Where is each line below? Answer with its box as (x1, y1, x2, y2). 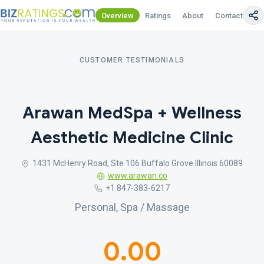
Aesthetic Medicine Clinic (31, 127, 233, 148)
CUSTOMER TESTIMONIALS (79, 56, 185, 64)
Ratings (145, 11, 171, 20)
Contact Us (214, 11, 254, 20)
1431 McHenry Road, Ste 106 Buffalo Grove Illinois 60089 (32, 159, 243, 168)
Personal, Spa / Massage (74, 201, 190, 213)
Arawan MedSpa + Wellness (22, 103, 242, 123)
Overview (101, 11, 134, 20)
